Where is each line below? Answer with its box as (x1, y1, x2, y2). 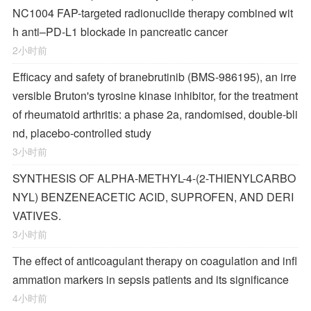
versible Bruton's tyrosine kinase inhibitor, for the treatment (12, 87, 298, 103)
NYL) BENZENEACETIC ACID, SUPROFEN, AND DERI (12, 189, 294, 205)
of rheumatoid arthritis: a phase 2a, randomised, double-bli (12, 106, 298, 122)
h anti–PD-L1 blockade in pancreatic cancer (12, 24, 228, 40)
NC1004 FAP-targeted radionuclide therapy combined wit (12, 5, 293, 21)
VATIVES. (12, 208, 61, 224)
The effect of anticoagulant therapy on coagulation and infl (12, 253, 297, 269)
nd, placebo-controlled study (12, 125, 151, 141)
